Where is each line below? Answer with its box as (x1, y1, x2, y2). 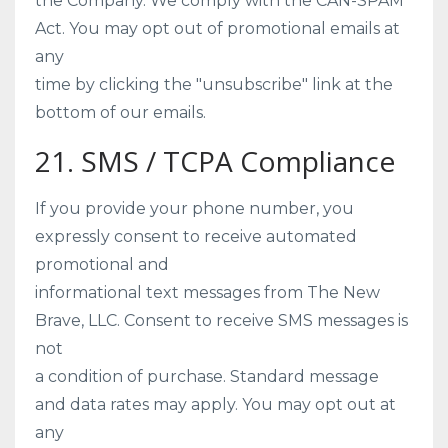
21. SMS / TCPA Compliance (35, 142, 395, 180)
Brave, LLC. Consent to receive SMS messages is (35, 311, 408, 330)
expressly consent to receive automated (35, 227, 357, 246)
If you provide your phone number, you (35, 199, 354, 218)
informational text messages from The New (35, 283, 380, 302)
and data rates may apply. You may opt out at (35, 395, 396, 414)
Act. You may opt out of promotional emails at (35, 19, 400, 38)
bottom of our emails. (35, 103, 206, 122)
